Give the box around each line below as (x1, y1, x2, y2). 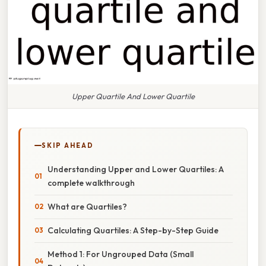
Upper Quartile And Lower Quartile (71, 91, 195, 101)
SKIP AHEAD (42, 141, 94, 150)
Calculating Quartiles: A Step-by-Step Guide (47, 224, 218, 236)
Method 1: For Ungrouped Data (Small (47, 248, 194, 259)
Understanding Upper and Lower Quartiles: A (47, 163, 224, 175)
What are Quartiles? (47, 201, 127, 212)
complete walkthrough (47, 177, 135, 188)
